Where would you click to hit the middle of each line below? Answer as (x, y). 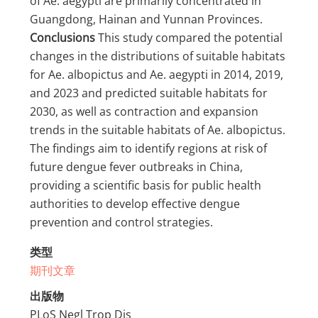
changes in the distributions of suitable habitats (158, 56)
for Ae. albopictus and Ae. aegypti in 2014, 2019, (157, 75)
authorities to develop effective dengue (135, 204)
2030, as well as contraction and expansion (144, 112)
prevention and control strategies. (122, 223)
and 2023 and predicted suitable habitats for (149, 93)
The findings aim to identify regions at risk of (149, 149)
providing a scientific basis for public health (146, 186)
